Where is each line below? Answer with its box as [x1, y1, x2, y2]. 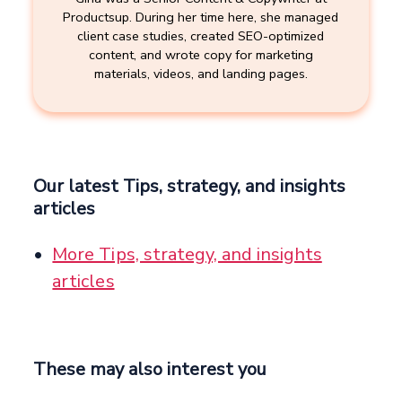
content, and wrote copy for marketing [88, 46, 313, 65]
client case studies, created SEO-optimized [77, 27, 325, 46]
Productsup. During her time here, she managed [63, 8, 339, 27]
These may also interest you [33, 357, 267, 382]
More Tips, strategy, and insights [52, 242, 322, 267]
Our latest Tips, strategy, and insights [33, 174, 346, 199]
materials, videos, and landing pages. [93, 65, 308, 83]
